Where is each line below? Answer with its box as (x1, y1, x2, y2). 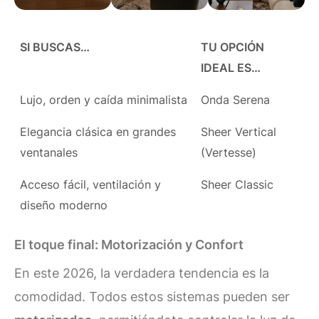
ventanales (20, 145, 78, 159)
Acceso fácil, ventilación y (20, 177, 162, 192)
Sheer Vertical (201, 124, 277, 139)
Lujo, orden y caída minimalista (20, 92, 188, 107)
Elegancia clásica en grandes (20, 124, 177, 139)
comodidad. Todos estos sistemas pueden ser (14, 289, 290, 305)
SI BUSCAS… (20, 39, 90, 54)
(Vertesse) (201, 145, 257, 159)
